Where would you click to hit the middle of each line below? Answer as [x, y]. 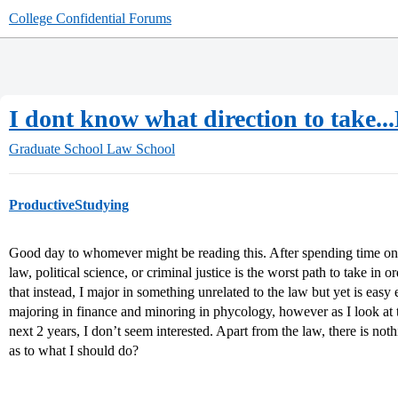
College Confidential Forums [90, 18]
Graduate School [56, 149]
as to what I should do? [74, 350]
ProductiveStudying [69, 205]
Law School [141, 149]
